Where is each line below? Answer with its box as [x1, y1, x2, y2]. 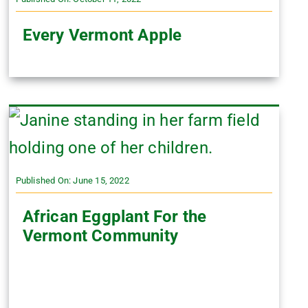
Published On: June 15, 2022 [15, 175, 129, 186]
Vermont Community [22, 226, 178, 245]
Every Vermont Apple [22, 25, 182, 45]
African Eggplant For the [22, 207, 207, 226]
